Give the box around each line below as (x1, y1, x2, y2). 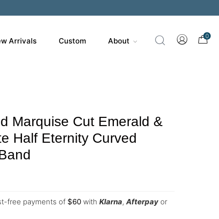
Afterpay (126, 197, 158, 206)
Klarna (99, 197, 122, 206)
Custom (58, 36, 86, 45)
